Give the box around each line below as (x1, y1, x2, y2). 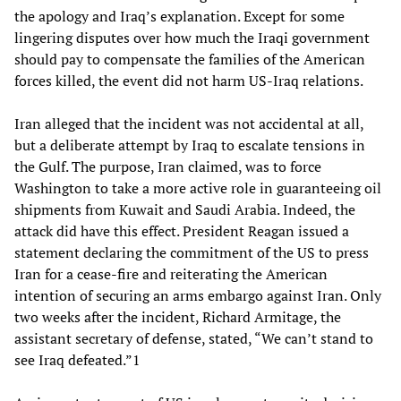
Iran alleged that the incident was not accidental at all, (14, 113, 363, 133)
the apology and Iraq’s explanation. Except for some (14, 5, 345, 26)
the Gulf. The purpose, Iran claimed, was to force (14, 156, 321, 176)
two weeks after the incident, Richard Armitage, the (14, 306, 341, 327)
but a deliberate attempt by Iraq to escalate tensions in (14, 134, 365, 155)
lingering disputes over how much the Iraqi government (14, 27, 370, 47)
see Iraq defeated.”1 (14, 349, 141, 370)
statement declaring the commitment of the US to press (14, 242, 369, 262)
